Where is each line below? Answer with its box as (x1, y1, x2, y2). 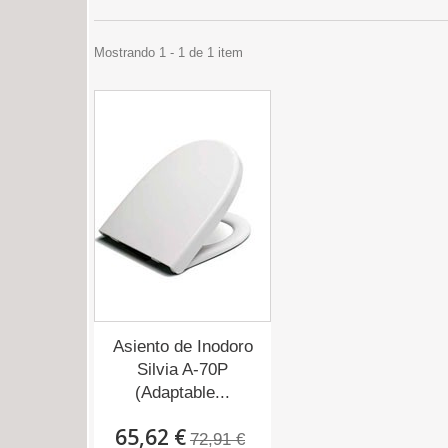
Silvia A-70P (137, 360, 228, 379)
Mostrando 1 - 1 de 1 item (94, 45, 243, 60)
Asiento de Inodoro (112, 337, 253, 356)
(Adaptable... (135, 383, 230, 402)
